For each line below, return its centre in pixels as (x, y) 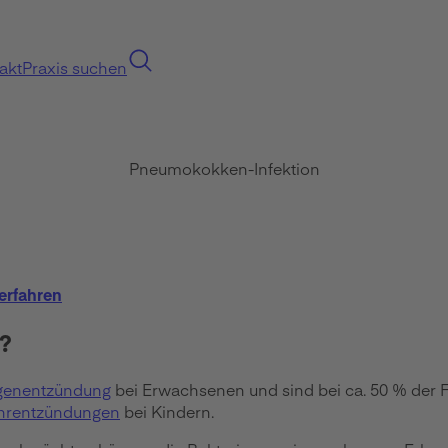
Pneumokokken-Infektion (224, 168)
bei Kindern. (167, 410)
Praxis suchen (74, 67)
